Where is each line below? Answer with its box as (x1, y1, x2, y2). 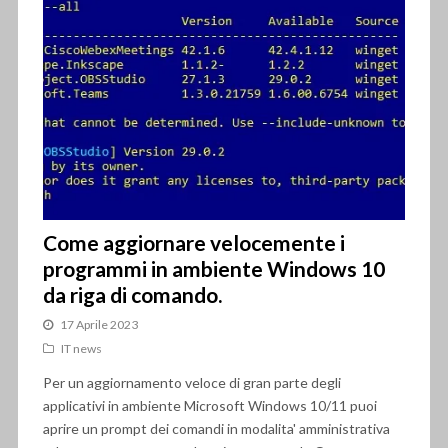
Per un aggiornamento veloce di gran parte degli (42, 373, 341, 391)
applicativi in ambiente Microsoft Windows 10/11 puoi (42, 396, 377, 414)
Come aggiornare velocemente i (42, 229, 345, 255)
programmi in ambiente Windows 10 (42, 255, 385, 281)
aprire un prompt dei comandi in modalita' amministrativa (42, 419, 390, 437)
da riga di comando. (42, 281, 222, 307)
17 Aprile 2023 (59, 316, 138, 332)
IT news (60, 340, 102, 356)
